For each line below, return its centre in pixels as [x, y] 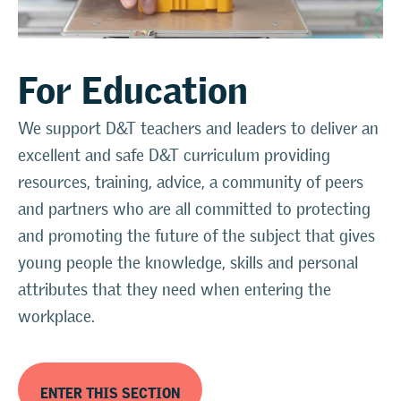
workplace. [56, 316]
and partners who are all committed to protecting [194, 209]
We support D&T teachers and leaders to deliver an [198, 128]
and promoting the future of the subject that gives [196, 235]
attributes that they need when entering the [175, 289]
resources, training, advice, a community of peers [191, 182]
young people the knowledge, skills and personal [188, 262]
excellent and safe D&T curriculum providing [174, 155]
